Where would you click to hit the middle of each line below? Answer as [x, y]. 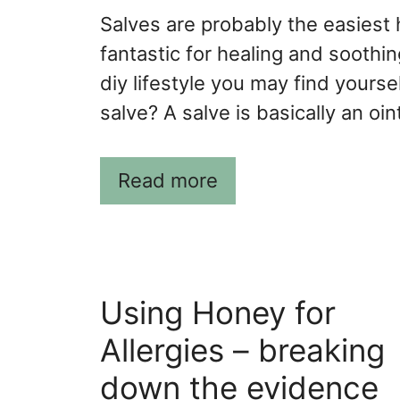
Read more [168, 181]
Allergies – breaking [242, 350]
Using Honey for [218, 313]
